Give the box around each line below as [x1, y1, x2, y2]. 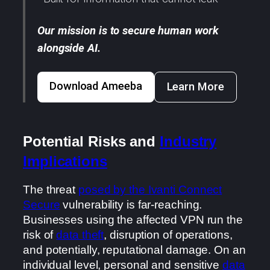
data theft [56, 228, 104, 242]
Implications [23, 152, 107, 169]
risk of [23, 228, 57, 242]
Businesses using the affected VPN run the [23, 213, 243, 227]
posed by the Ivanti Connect [78, 183, 222, 196]
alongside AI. [37, 41, 101, 55]
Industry [160, 133, 217, 149]
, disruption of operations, [104, 228, 233, 242]
